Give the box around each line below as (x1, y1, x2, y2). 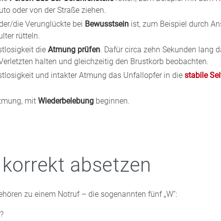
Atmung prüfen (47, 44, 100, 54)
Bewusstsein (84, 19, 129, 29)
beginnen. (95, 96, 130, 106)
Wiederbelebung (37, 96, 96, 106)
